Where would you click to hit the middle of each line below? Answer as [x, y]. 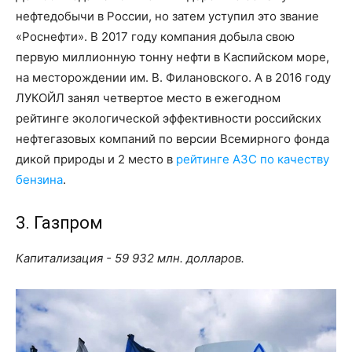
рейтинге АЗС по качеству [253, 159]
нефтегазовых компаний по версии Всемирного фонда [172, 139]
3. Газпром [59, 223]
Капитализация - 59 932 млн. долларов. [130, 258]
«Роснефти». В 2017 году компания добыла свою [155, 37]
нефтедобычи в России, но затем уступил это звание [167, 16]
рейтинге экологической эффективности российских [169, 119]
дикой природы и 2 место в [96, 159]
